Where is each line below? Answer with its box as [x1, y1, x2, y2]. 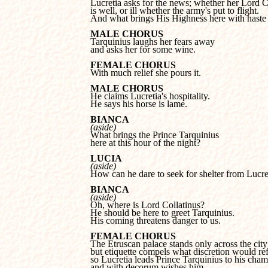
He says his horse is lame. [90, 99, 187, 109]
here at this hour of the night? [90, 138, 200, 148]
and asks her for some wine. [90, 44, 196, 54]
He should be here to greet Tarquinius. [90, 208, 234, 218]
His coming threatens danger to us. [90, 215, 221, 226]
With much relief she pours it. [90, 68, 201, 78]
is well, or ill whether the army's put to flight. [90, 5, 259, 16]
